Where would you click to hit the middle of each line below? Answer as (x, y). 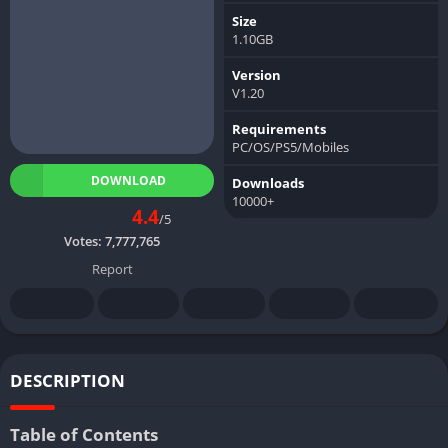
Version (256, 74)
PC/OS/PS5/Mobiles (290, 146)
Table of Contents (84, 434)
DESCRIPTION (67, 380)
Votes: (84, 240)
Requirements (279, 128)
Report (112, 268)
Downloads (268, 182)
